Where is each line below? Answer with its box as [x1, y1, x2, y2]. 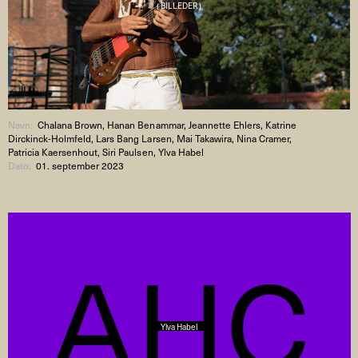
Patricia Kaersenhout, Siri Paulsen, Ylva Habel [8, 144, 204, 159]
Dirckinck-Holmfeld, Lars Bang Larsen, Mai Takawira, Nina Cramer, [8, 130, 292, 145]
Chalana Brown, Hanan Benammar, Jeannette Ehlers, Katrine [38, 117, 297, 132]
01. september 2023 [36, 157, 125, 173]
